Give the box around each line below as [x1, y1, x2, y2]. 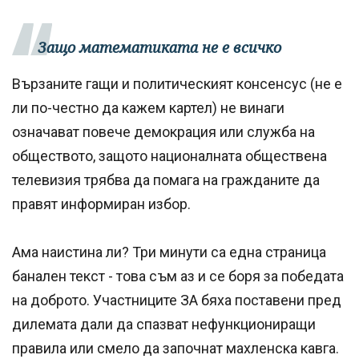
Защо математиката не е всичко [38, 37, 281, 57]
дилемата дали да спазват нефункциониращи [12, 315, 316, 333]
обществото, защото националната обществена [12, 147, 327, 164]
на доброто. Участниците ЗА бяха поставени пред [12, 291, 341, 309]
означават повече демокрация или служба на [12, 123, 315, 140]
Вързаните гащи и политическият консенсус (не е [12, 75, 342, 92]
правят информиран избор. [12, 195, 191, 212]
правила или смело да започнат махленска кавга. [12, 339, 339, 357]
